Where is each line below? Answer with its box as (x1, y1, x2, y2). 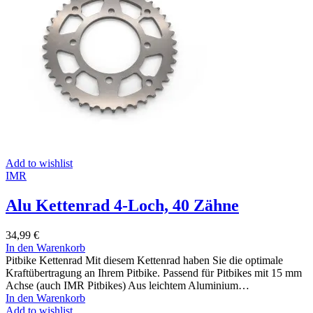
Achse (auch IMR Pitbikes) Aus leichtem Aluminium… (6, 279, 249, 291)
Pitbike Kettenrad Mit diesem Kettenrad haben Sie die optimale (6, 254, 283, 266)
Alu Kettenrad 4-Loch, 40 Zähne (6, 196, 239, 214)
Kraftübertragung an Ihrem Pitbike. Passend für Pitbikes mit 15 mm (6, 266, 302, 279)
